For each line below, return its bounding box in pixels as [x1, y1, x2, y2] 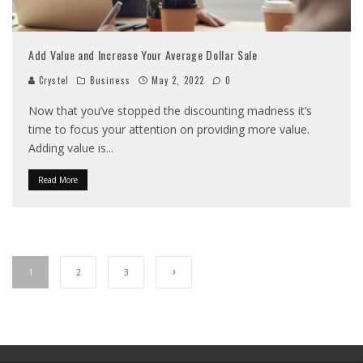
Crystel [36, 73, 69, 87]
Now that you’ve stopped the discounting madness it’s [28, 102, 312, 118]
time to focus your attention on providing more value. [28, 121, 310, 137]
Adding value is [28, 139, 106, 156]
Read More [38, 173, 78, 186]
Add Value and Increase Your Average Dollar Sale [28, 45, 258, 63]
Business [89, 73, 130, 87]
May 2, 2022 [151, 73, 204, 87]
